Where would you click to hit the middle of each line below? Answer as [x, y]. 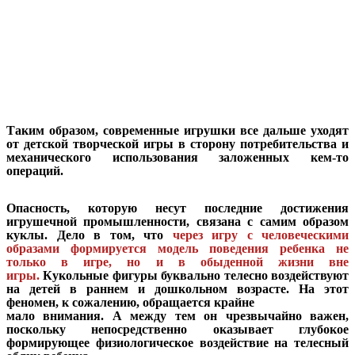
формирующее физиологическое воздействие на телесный [177, 343]
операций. [35, 171]
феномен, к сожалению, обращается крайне [130, 303]
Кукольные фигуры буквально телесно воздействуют [196, 276]
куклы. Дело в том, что [90, 235]
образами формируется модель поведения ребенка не [177, 249]
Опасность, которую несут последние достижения [177, 208]
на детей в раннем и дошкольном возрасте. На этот [177, 289]
